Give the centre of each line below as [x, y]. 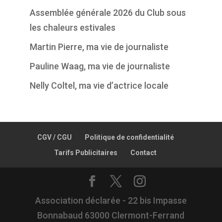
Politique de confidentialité [129, 137]
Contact [144, 152]
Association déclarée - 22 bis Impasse [111, 200]
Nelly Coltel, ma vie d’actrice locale [99, 85]
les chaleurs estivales [72, 27]
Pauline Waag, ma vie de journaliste [100, 66]
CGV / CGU [54, 137]
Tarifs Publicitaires [86, 152]
